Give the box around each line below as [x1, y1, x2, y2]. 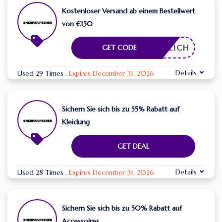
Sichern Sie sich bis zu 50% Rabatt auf [62, 204, 182, 213]
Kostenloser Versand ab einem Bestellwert [62, 6, 195, 16]
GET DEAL [117, 142, 149, 151]
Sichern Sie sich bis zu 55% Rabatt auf [62, 105, 179, 114]
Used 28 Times [17, 168, 65, 177]
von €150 [62, 19, 93, 29]
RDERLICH [147, 43, 189, 53]
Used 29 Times [17, 69, 65, 78]
